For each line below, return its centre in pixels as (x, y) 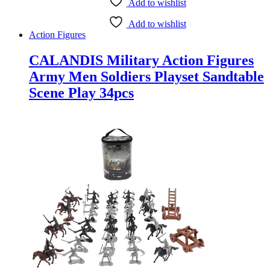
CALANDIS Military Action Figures (141, 60)
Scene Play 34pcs (81, 93)
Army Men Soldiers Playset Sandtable (146, 76)
